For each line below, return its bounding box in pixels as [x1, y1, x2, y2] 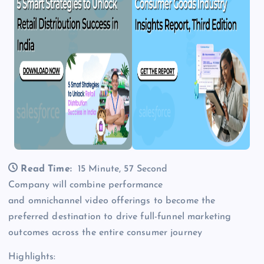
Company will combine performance [8, 180, 163, 190]
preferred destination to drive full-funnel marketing [8, 212, 232, 222]
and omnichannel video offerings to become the [8, 196, 216, 206]
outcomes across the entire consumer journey [8, 228, 203, 238]
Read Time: [21, 164, 72, 174]
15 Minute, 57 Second [77, 164, 168, 174]
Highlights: [8, 252, 56, 262]
